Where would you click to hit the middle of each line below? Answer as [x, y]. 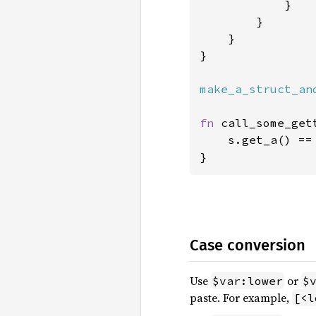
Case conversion [248, 245]
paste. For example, [241, 298]
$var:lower [248, 281]
